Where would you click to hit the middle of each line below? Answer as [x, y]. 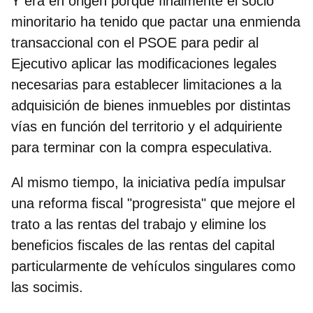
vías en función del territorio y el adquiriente [147, 126]
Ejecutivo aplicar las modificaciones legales [144, 63]
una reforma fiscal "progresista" [109, 203]
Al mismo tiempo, [67, 182]
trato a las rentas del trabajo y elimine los [139, 224]
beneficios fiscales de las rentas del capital [143, 245]
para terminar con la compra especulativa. [142, 147]
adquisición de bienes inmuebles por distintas [151, 105]
